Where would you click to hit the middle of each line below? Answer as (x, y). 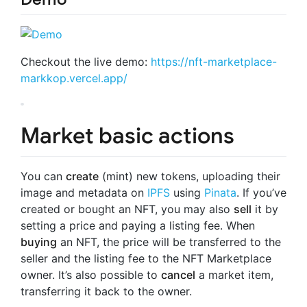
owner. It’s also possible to (91, 274)
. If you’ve (261, 192)
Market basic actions (127, 136)
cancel (178, 274)
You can (43, 176)
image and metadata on (84, 192)
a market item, (234, 274)
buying (39, 242)
